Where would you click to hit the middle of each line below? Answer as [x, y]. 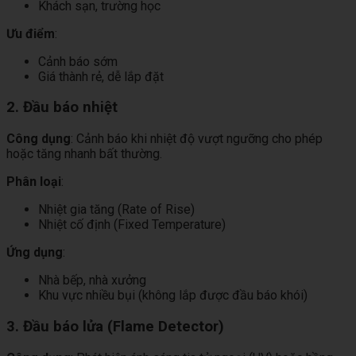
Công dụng [39, 139]
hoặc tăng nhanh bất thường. [84, 154]
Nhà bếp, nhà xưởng [92, 281]
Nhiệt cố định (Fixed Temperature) [132, 225]
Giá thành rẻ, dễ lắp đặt [101, 76]
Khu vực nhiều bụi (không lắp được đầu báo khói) [173, 296]
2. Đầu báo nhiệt [62, 108]
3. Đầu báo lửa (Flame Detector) [115, 326]
